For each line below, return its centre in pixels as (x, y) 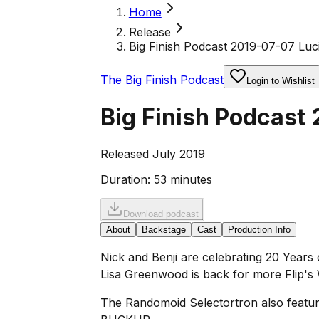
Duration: (125, 179)
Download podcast (161, 214)
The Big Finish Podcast (162, 80)
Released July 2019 (152, 153)
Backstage (163, 229)
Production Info (259, 229)
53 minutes (183, 179)
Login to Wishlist (280, 81)
